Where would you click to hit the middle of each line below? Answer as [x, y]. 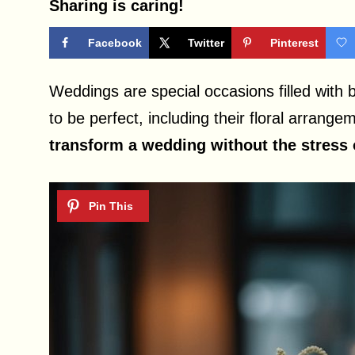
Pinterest [294, 43]
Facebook [115, 43]
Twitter [206, 43]
